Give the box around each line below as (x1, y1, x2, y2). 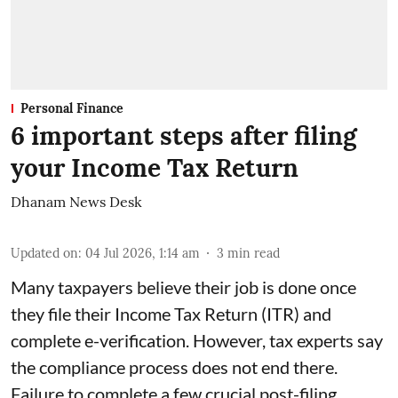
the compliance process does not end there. (11, 356, 338, 378)
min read (227, 245, 280, 262)
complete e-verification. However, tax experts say (11, 330, 383, 352)
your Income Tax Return (11, 152, 298, 185)
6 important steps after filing (11, 120, 357, 153)
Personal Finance (20, 100, 123, 117)
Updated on (11, 245, 78, 262)
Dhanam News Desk (11, 193, 142, 211)
